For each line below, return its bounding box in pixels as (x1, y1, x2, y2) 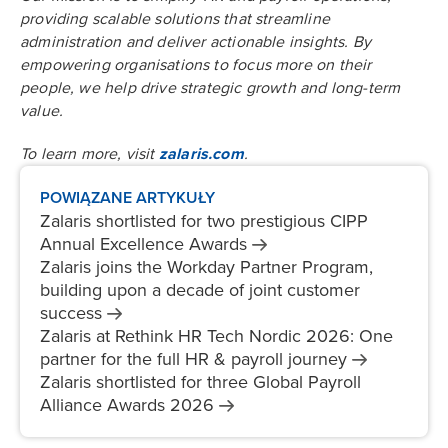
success (40, 301, 102, 324)
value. (20, 100, 64, 121)
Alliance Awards (40, 393, 165, 416)
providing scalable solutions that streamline (20, 8, 330, 29)
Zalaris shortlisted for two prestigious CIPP (40, 209, 368, 232)
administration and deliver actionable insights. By (20, 31, 371, 52)
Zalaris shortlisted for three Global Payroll (40, 370, 361, 393)
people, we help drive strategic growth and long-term (20, 77, 401, 98)
